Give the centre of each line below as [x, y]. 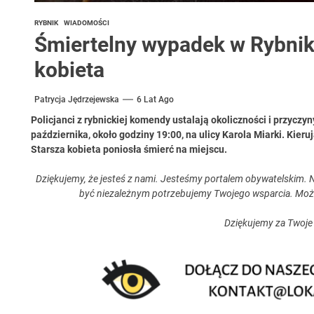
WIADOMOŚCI [86, 22]
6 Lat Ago [155, 99]
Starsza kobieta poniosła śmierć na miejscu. [129, 149]
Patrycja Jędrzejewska [76, 99]
